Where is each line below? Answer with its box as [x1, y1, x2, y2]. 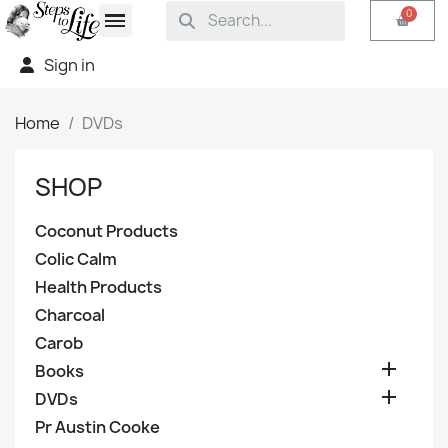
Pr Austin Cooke [35, 415, 160, 438]
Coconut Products [35, 219, 178, 242]
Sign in [44, 53, 95, 76]
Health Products [35, 275, 162, 298]
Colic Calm [35, 247, 117, 270]
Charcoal [35, 303, 105, 326]
